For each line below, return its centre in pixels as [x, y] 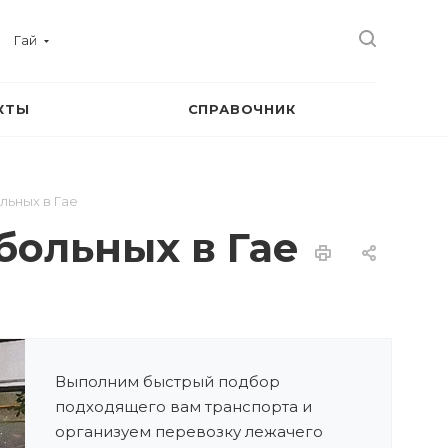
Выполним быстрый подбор [167, 381]
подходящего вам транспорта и [183, 406]
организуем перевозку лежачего [189, 431]
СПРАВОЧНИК [241, 109]
